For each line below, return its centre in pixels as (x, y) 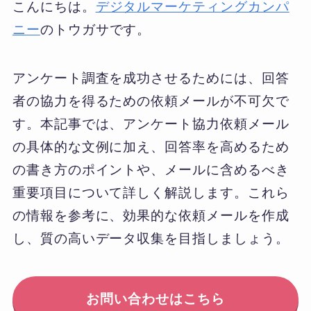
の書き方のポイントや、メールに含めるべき (151, 170)
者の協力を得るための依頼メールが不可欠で (151, 101)
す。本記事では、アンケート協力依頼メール (151, 124)
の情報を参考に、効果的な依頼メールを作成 (151, 216)
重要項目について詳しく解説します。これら (151, 193)
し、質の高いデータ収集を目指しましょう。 (151, 239)
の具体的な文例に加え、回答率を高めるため (151, 147)
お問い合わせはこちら (155, 299)
